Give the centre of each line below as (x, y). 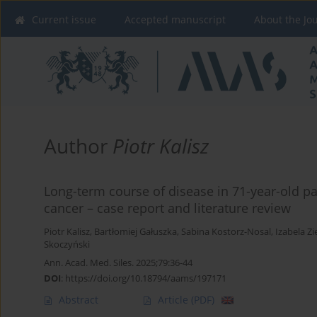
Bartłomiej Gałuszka (136, 232)
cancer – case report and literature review (167, 208)
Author (78, 146)
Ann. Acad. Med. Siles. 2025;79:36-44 (118, 263)
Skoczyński (67, 245)
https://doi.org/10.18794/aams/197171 (146, 278)
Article (174, 300)
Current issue (64, 19)
